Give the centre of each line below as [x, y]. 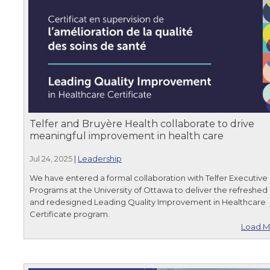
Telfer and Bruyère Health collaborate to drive [142, 124]
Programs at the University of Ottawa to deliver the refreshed [149, 190]
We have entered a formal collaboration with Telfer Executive [149, 177]
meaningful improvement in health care [127, 136]
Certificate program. [70, 214]
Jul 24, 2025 [51, 158]
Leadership [100, 158]
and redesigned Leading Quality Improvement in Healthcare [148, 202]
